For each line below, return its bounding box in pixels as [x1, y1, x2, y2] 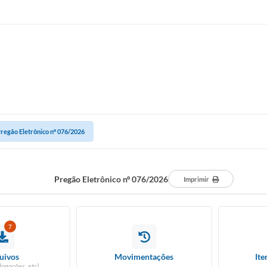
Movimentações [114, 252, 173, 262]
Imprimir [183, 175, 209, 183]
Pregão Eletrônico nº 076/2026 [54, 173, 168, 184]
